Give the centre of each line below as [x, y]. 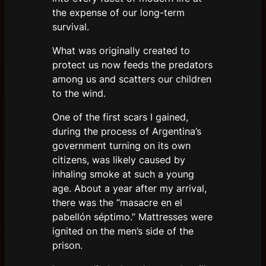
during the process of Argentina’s [127, 132]
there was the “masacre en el [117, 203]
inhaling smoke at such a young [123, 174]
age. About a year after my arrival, [129, 189]
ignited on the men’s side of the [123, 231]
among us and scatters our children [132, 79]
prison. [69, 246]
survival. [72, 27]
